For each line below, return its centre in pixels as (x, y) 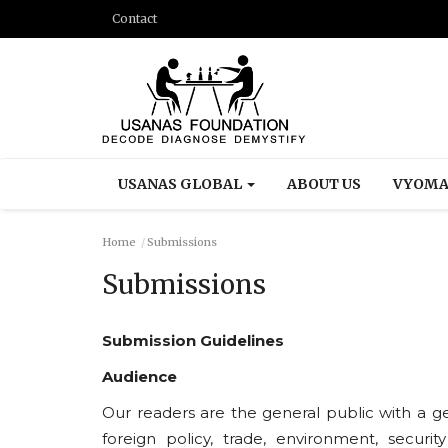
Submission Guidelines (193, 340)
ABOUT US (324, 184)
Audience (139, 376)
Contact (134, 18)
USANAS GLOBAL (181, 184)
